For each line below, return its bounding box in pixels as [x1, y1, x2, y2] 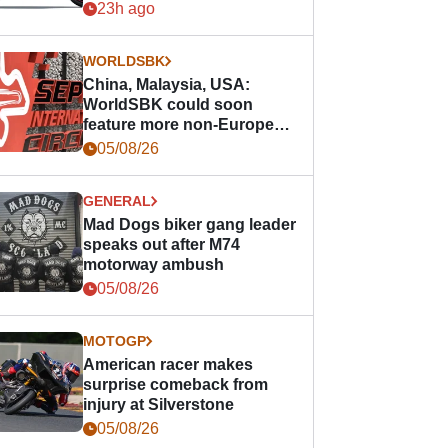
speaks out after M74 [83, 236, 241, 253]
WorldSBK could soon [83, 96, 254, 113]
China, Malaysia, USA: [83, 76, 251, 93]
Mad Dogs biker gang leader [83, 216, 297, 233]
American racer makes [83, 356, 254, 373]
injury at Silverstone [83, 396, 235, 413]
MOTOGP [83, 333, 147, 349]
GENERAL [83, 193, 152, 209]
